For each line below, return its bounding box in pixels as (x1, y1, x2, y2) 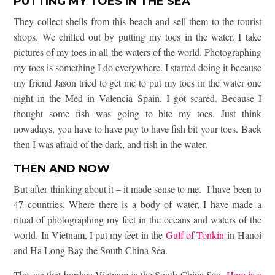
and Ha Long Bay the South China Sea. (14, 244, 168, 257)
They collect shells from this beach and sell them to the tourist (14, 15, 261, 28)
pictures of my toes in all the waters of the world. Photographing (14, 45, 261, 59)
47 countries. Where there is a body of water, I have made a (14, 198, 261, 211)
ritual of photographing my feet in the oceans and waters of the (14, 213, 261, 227)
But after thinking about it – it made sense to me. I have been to (14, 182, 261, 196)
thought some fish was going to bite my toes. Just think (14, 107, 261, 120)
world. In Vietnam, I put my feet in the (14, 228, 166, 242)
